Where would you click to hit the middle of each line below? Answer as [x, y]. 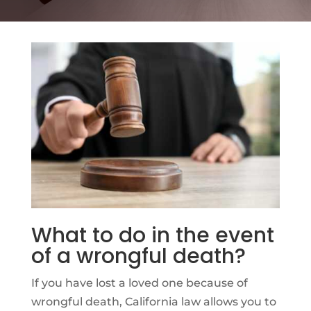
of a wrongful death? [138, 256]
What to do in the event [152, 235]
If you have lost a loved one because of [139, 283]
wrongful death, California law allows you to [153, 301]
